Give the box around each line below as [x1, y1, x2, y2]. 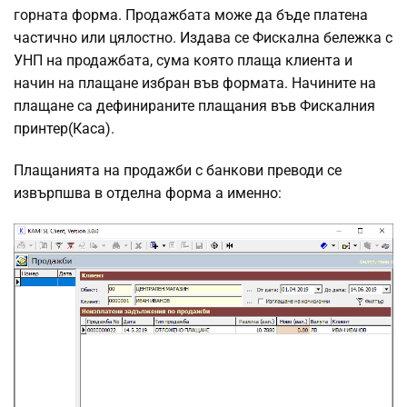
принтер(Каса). [14, 120, 114, 138]
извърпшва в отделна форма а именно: [14, 184, 282, 203]
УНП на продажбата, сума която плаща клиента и [14, 52, 352, 70]
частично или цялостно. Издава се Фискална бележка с [14, 29, 392, 47]
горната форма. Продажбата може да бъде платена [14, 6, 368, 25]
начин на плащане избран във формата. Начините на [14, 74, 376, 93]
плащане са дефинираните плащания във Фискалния [14, 97, 375, 115]
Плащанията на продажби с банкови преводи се [14, 162, 342, 180]
